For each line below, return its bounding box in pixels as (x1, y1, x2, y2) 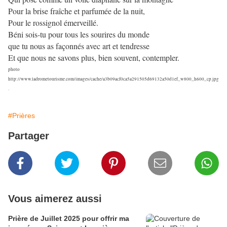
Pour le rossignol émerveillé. (8, 17, 98, 28)
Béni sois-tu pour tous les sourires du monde (8, 29, 149, 40)
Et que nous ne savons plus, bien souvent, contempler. (8, 52, 179, 63)
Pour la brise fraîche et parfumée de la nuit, (8, 6, 145, 17)
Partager (8, 130, 49, 142)
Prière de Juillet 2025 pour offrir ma (8, 214, 129, 223)
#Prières (8, 111, 35, 120)
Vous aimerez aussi (8, 193, 102, 205)
